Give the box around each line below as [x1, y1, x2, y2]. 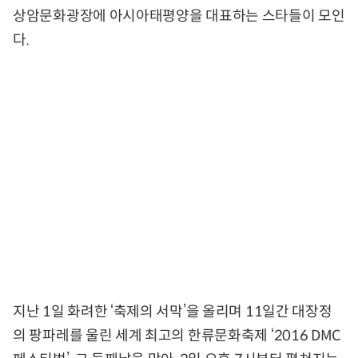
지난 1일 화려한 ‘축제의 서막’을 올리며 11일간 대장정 [13, 303, 332, 321]
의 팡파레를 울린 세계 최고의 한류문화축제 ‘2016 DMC [13, 327, 341, 345]
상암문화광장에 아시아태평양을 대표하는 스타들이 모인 [13, 7, 345, 26]
